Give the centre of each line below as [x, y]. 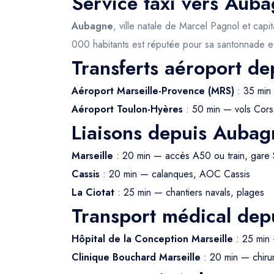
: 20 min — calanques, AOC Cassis [175, 174]
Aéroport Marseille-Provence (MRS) [153, 91]
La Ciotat [93, 192]
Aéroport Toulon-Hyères [127, 109]
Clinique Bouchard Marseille [136, 257]
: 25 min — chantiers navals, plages [189, 192]
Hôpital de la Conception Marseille [152, 239]
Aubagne [92, 26]
